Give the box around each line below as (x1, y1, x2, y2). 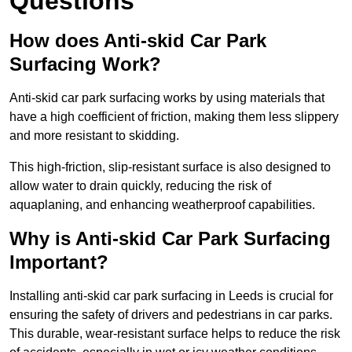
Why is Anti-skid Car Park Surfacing (9, 228, 331, 250)
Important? (9, 251, 108, 273)
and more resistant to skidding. (9, 129, 179, 143)
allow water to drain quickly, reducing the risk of (9, 179, 271, 193)
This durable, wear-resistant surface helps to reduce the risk (9, 327, 340, 341)
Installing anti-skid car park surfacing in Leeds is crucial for (9, 289, 333, 303)
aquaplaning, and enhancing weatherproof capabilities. (9, 198, 315, 212)
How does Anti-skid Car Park (9, 30, 266, 52)
